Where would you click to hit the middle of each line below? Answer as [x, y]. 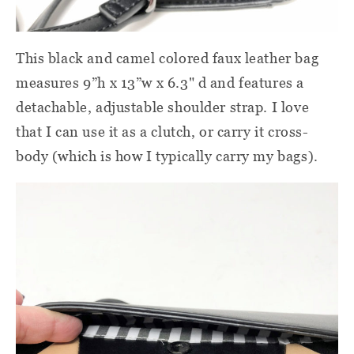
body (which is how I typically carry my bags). [167, 156]
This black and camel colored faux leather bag [168, 58]
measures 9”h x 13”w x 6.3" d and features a [160, 82]
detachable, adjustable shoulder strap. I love [163, 107]
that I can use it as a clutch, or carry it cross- [162, 131]
